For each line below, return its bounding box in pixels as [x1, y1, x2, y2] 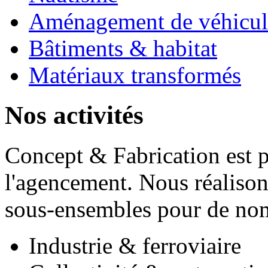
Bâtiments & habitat [29, 35, 217, 62]
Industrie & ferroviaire [29, 233, 241, 259]
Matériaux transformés [29, 62, 241, 89]
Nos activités [5, 101, 144, 130]
